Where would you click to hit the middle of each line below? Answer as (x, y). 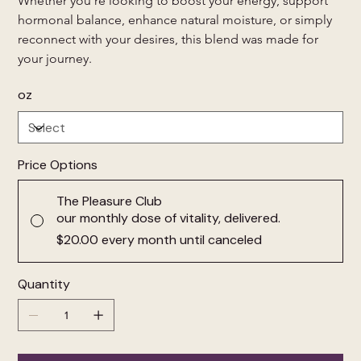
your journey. (55, 59)
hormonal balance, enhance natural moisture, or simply (177, 20)
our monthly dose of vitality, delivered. (169, 218)
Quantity (44, 284)
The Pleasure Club (110, 201)
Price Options (58, 165)
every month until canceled (182, 240)
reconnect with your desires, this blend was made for (170, 39)
